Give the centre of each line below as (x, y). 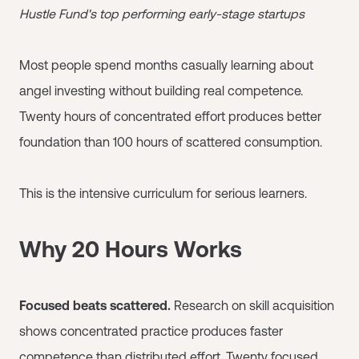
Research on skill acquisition (252, 305)
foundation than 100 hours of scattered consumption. (171, 142)
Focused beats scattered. (95, 305)
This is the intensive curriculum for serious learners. (163, 193)
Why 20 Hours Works (131, 249)
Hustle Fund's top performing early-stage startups (162, 14)
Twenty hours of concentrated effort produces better (170, 116)
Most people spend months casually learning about (166, 65)
